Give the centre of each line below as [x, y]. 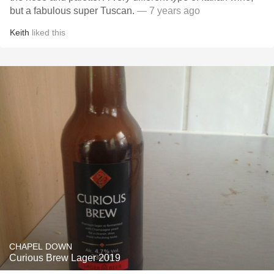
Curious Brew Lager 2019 [65, 258]
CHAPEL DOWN [41, 246]
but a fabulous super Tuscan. [73, 11]
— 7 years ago [168, 11]
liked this [47, 32]
